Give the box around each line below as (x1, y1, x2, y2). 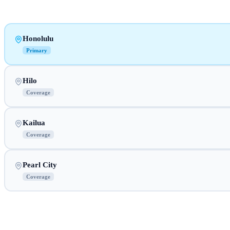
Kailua (22, 118, 45, 127)
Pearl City (22, 160, 57, 169)
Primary (26, 47, 47, 53)
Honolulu (22, 34, 53, 43)
